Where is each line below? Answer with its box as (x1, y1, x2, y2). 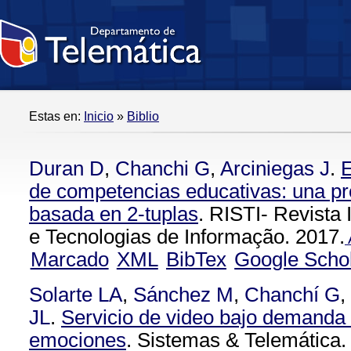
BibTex (165, 248, 226, 270)
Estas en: (29, 110, 84, 123)
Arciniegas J (220, 157, 330, 179)
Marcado (30, 248, 109, 270)
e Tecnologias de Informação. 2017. (29, 226, 345, 248)
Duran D (29, 157, 104, 179)
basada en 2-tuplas (29, 203, 198, 225)
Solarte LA (29, 284, 122, 306)
